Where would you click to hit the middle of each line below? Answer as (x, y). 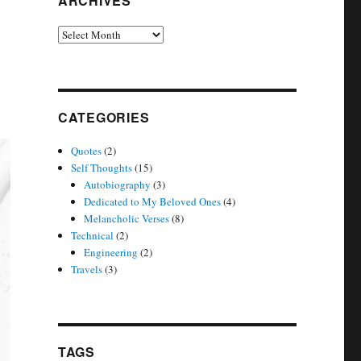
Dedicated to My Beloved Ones (153, 201)
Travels (87, 269)
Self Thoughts (102, 168)
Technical (93, 235)
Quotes (87, 151)
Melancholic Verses (127, 218)
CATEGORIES (104, 117)
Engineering (111, 252)
